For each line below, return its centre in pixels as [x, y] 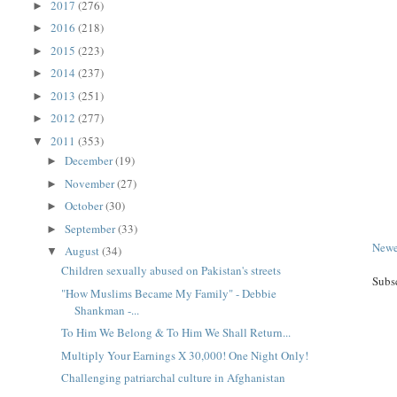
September [92, 228]
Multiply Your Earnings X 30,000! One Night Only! [184, 355]
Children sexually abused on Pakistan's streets [171, 271]
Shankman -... [106, 310]
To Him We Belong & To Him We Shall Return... [175, 333]
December [90, 160]
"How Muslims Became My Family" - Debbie [168, 293]
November [91, 183]
